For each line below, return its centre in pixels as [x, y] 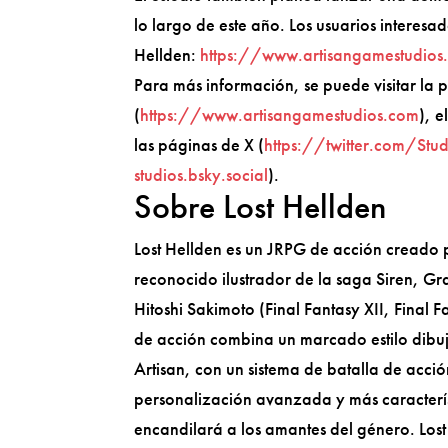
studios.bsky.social [201, 175]
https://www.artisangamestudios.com [280, 115]
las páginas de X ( [199, 145]
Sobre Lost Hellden [260, 207]
